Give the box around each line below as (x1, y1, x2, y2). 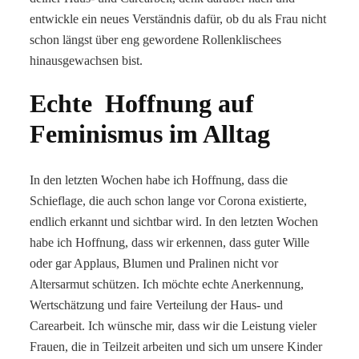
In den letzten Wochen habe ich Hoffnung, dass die (30, 173, 288, 188)
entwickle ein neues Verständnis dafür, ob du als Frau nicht (30, 11, 327, 26)
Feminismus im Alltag (30, 119, 271, 148)
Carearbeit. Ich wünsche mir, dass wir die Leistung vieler (30, 319, 317, 333)
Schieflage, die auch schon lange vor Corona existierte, (30, 194, 308, 208)
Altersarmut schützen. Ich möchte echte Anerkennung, (30, 277, 305, 292)
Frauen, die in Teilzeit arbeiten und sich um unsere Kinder (30, 340, 323, 354)
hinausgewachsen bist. (30, 53, 143, 67)
